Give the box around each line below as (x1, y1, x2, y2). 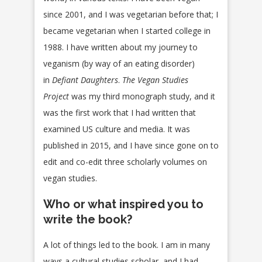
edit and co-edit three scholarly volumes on (43, 156, 207, 168)
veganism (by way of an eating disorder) (43, 58, 195, 70)
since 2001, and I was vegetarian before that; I (43, 9, 218, 20)
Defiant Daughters (52, 74, 118, 86)
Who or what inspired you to (43, 197, 204, 212)
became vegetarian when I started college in (43, 25, 211, 37)
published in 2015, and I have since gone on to (43, 140, 219, 151)
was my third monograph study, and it (69, 91, 215, 102)
